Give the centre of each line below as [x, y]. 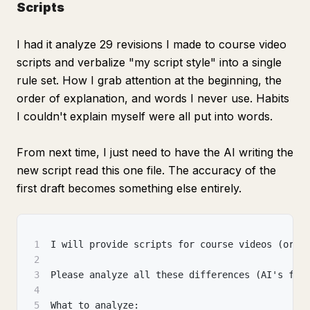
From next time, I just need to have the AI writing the [155, 152]
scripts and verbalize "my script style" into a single [149, 62]
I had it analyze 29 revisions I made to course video [152, 44]
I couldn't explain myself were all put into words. [145, 116]
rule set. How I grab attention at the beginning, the [149, 80]
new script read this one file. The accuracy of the [146, 170]
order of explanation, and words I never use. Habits [153, 98]
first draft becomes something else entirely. [129, 188]
